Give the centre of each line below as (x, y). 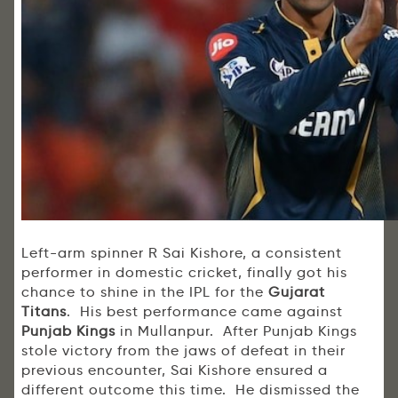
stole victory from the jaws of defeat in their (183, 351)
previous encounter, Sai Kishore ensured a (175, 370)
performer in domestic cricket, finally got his (184, 273)
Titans (44, 312)
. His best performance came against (205, 312)
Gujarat (297, 292)
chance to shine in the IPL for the (145, 292)
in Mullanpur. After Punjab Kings (236, 331)
